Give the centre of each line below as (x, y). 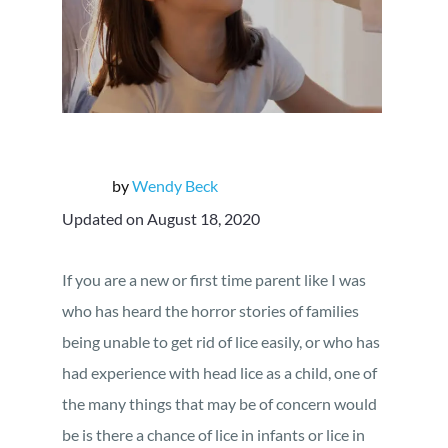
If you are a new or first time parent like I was (214, 279)
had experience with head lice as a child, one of (219, 372)
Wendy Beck (175, 185)
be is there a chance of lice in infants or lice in (213, 434)
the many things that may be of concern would (219, 403)
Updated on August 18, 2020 (161, 218)
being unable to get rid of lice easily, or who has (221, 341)
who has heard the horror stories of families (210, 310)
